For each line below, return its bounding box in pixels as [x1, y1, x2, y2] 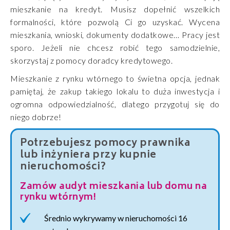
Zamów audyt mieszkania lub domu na [20, 179, 207, 196]
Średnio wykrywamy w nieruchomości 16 [44, 213, 187, 223]
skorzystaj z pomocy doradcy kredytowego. [10, 55, 172, 66]
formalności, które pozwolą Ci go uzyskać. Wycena [10, 17, 220, 27]
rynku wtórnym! [20, 189, 96, 206]
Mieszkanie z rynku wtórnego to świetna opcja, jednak [10, 73, 220, 84]
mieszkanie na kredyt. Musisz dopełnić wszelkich [10, 4, 220, 14]
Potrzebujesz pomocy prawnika [20, 135, 190, 153]
